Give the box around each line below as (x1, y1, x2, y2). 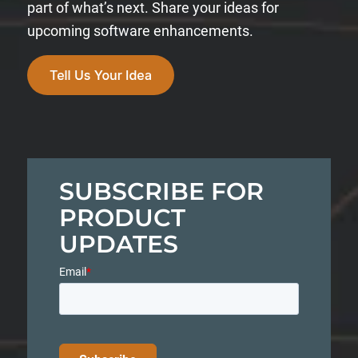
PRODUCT (59, 202, 185, 233)
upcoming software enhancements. (27, 22, 253, 40)
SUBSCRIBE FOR (59, 176, 264, 206)
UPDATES (59, 229, 178, 259)
